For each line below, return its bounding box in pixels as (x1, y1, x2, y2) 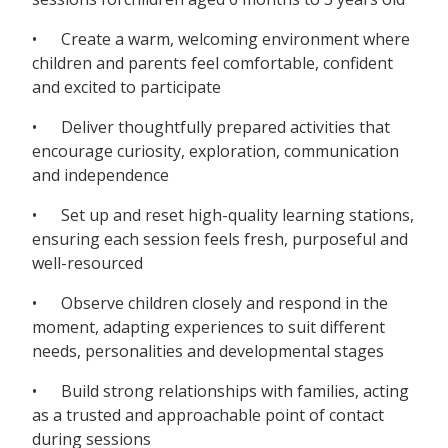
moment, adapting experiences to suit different (32, 316, 385, 339)
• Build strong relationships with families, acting (32, 380, 409, 403)
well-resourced (32, 252, 143, 275)
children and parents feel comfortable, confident (32, 52, 393, 75)
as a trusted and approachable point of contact (32, 404, 384, 427)
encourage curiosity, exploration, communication (32, 140, 399, 163)
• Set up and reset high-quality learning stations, (32, 204, 414, 227)
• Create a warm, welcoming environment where (32, 28, 410, 51)
